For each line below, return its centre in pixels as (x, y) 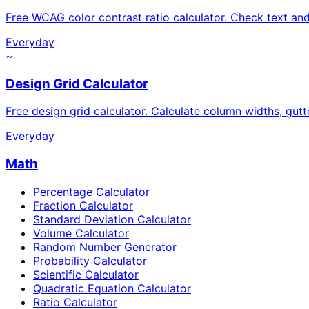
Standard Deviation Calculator (112, 219)
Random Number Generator (105, 247)
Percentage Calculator (91, 191)
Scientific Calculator (86, 274)
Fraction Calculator (83, 205)
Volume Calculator (81, 233)
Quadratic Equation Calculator (112, 288)
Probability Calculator (90, 260)
